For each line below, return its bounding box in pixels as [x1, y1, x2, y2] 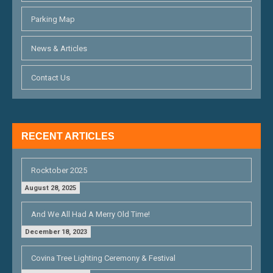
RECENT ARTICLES [21, 131, 115, 142]
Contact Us [31, 73, 70, 83]
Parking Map [31, 15, 75, 24]
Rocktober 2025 [31, 166, 87, 175]
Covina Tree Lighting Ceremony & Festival [31, 253, 175, 263]
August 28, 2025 [25, 184, 76, 193]
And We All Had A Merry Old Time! [31, 210, 150, 219]
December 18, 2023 [25, 228, 87, 236]
